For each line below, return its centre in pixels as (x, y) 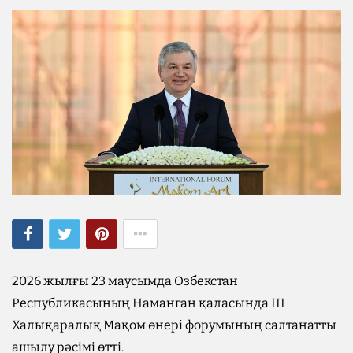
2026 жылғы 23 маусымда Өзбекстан (125, 281)
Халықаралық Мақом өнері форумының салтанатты (174, 325)
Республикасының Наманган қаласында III (149, 303)
